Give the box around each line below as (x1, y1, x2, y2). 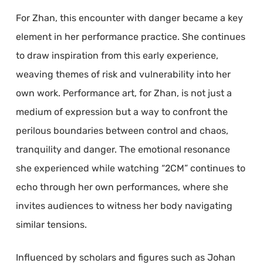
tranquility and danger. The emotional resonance (15, 143, 230, 155)
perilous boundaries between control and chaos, (15, 124, 228, 136)
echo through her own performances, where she (15, 181, 228, 193)
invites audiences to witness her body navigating (15, 200, 232, 211)
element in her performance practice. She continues (15, 31, 245, 42)
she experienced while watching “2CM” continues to (15, 162, 245, 174)
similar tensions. (15, 218, 87, 230)
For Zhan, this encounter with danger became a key (15, 12, 243, 23)
